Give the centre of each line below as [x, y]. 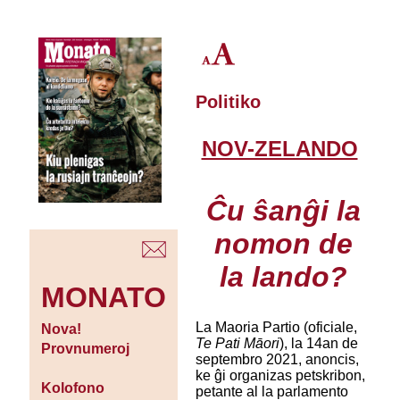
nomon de [283, 243]
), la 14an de [318, 344]
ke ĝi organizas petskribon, [280, 376]
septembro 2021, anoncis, [277, 360]
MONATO [103, 298]
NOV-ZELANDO [279, 149]
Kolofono [72, 388]
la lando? [283, 276]
